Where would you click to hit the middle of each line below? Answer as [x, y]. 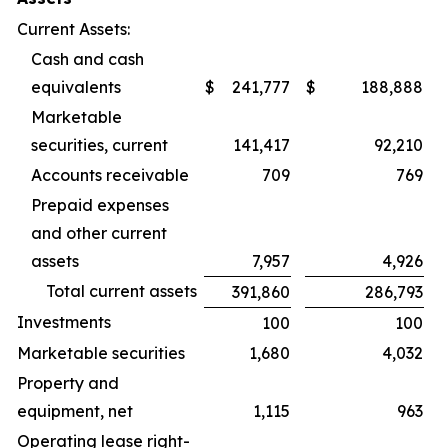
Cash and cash [87, 59]
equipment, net [75, 411]
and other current [99, 233]
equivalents [76, 87]
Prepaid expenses [100, 205]
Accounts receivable [110, 175]
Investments [64, 322]
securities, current [99, 145]
